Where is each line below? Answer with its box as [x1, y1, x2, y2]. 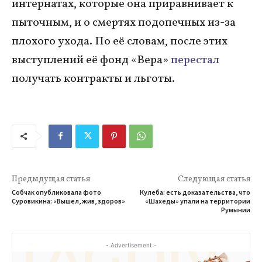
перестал [171, 51, 219, 68]
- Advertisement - [105, 241, 157, 249]
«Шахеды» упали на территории [144, 196, 250, 205]
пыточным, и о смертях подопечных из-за [12, 14, 236, 31]
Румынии [220, 205, 250, 214]
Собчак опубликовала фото [12, 187, 101, 196]
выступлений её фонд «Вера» [12, 51, 171, 68]
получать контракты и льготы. [12, 70, 175, 87]
